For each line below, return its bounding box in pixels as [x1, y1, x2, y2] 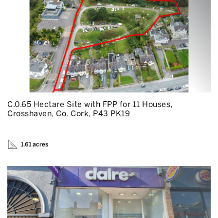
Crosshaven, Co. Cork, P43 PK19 [7, 109, 130, 118]
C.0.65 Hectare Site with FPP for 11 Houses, [7, 100, 173, 109]
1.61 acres [21, 141, 48, 148]
